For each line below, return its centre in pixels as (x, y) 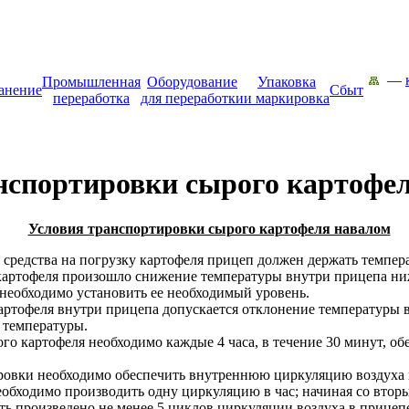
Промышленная (91, 82)
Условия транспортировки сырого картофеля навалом (209, 228)
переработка (91, 98)
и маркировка (287, 98)
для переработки (192, 98)
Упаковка (287, 82)
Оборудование (192, 82)
